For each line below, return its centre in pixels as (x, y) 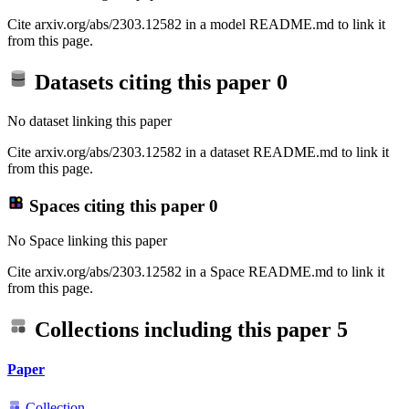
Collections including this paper (183, 330)
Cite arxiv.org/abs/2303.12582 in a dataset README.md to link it (198, 152)
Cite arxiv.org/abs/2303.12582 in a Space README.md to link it (196, 272)
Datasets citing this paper (153, 83)
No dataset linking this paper (89, 121)
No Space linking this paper (87, 241)
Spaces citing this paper (116, 205)
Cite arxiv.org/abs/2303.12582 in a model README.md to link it (196, 25)
